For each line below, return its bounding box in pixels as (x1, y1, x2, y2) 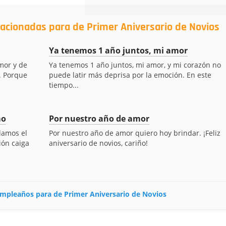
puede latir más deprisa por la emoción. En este (48, 70, 211, 80)
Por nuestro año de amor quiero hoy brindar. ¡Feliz (48, 128, 220, 138)
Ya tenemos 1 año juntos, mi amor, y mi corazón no (48, 60, 221, 70)
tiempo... (48, 80, 79, 90)
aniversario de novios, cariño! (48, 138, 148, 148)
